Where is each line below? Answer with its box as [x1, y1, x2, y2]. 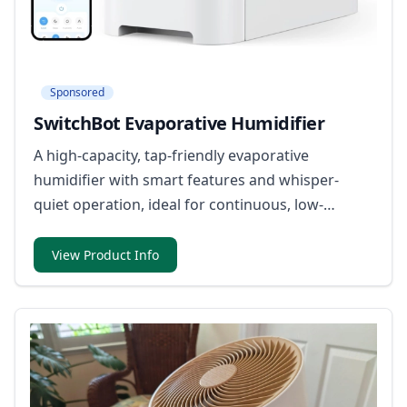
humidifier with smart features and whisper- [34, 170, 339, 191]
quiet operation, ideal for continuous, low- [34, 194, 323, 215]
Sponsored [50, 84, 104, 101]
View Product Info [52, 246, 159, 264]
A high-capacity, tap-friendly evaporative [34, 145, 309, 166]
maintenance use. [34, 219, 155, 240]
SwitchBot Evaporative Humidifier [34, 111, 324, 136]
